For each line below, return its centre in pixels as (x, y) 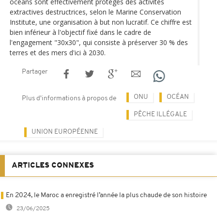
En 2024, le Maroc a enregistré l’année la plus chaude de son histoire (106, 195)
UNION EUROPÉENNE (65, 132)
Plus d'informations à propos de (69, 98)
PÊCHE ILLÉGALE (160, 114)
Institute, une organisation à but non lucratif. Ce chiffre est (101, 22)
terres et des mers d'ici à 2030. (58, 52)
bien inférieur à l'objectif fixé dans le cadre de (80, 32)
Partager (35, 72)
